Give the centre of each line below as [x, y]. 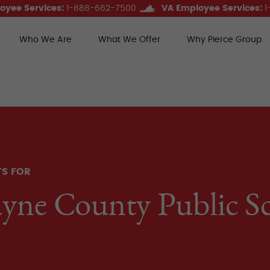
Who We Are [45, 40]
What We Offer [129, 40]
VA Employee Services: [212, 8]
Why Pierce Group [224, 40]
